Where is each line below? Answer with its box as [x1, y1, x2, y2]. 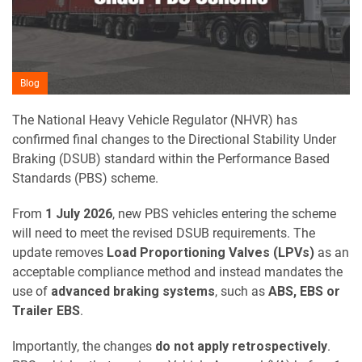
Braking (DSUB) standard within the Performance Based [12, 150, 330, 166]
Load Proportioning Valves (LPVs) [107, 244, 314, 260]
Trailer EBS [12, 302, 80, 318]
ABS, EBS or [268, 283, 340, 299]
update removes [12, 244, 107, 260]
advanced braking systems [51, 283, 215, 299]
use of [12, 283, 51, 299]
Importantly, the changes [12, 338, 155, 354]
